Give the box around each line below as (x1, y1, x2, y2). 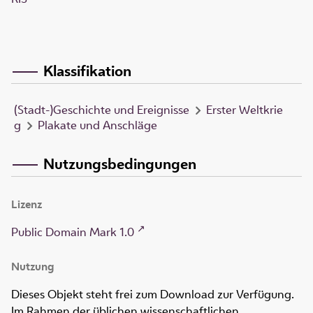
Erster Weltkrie (206, 102, 283, 118)
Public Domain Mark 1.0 (11, 224, 134, 240)
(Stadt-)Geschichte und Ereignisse (14, 102, 189, 118)
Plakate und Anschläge (38, 117, 157, 133)
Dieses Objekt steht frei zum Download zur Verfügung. (11, 286, 294, 303)
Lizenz (11, 197, 42, 212)
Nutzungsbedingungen (43, 154, 196, 174)
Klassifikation (43, 60, 131, 80)
